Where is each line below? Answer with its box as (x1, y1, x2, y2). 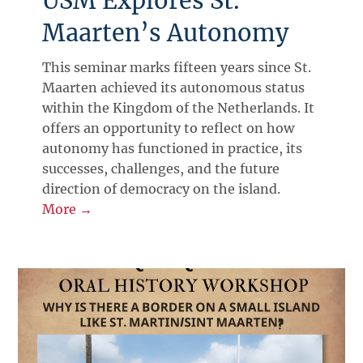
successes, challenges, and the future (42, 160, 280, 177)
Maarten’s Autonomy (42, 19, 289, 49)
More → (42, 201, 93, 218)
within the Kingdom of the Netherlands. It (42, 100, 315, 117)
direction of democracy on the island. (42, 181, 281, 198)
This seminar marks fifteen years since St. (42, 59, 312, 76)
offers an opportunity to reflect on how (42, 120, 295, 137)
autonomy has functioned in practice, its (42, 140, 303, 157)
